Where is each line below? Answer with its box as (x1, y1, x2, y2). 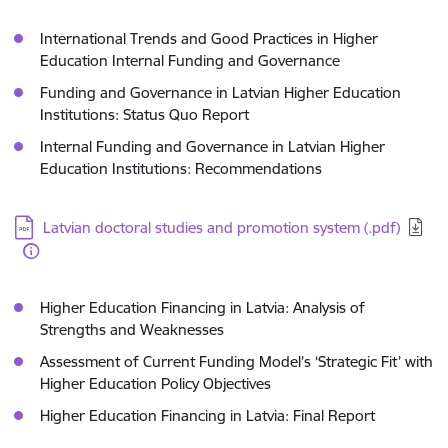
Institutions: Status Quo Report (40, 105, 249, 124)
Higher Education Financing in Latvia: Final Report (40, 406, 375, 425)
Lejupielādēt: (14, 214, 107, 234)
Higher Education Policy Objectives (40, 374, 271, 393)
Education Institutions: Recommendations (40, 159, 322, 178)
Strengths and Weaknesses (40, 320, 224, 339)
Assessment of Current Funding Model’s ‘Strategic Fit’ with (40, 352, 433, 371)
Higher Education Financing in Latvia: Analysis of (40, 298, 365, 317)
